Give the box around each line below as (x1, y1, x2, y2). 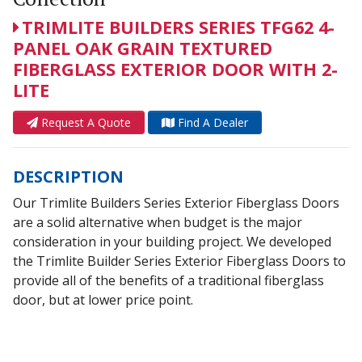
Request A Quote (38, 114, 131, 130)
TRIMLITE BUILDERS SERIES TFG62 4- (22, 15, 335, 39)
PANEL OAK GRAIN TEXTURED (13, 36, 272, 60)
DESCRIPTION (13, 165, 124, 187)
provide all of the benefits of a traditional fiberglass (13, 271, 324, 289)
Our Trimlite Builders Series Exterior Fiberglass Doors (13, 193, 339, 212)
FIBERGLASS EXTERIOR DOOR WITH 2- (13, 57, 338, 81)
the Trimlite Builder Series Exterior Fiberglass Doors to (13, 251, 346, 270)
